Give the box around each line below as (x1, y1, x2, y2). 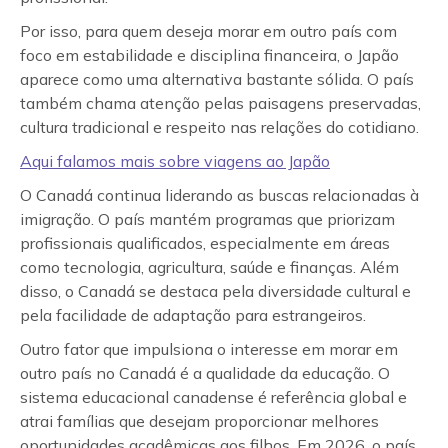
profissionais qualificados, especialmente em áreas (20, 233, 390, 253)
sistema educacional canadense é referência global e (20, 387, 407, 407)
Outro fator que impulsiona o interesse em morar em (20, 339, 398, 359)
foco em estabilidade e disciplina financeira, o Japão (20, 45, 399, 65)
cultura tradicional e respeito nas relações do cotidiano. (20, 117, 419, 137)
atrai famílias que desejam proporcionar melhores (20, 411, 379, 431)
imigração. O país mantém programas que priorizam (20, 209, 395, 229)
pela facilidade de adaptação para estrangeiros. (20, 305, 366, 325)
